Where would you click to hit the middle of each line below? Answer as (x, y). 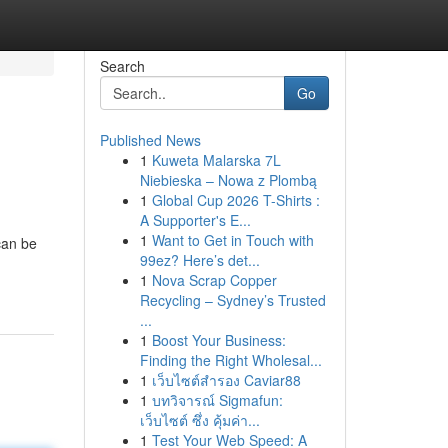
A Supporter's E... (195, 220)
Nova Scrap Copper (214, 280)
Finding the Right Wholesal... (230, 360)
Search (122, 66)
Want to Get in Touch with (232, 240)
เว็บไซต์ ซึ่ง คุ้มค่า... (199, 420)
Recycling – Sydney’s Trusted (232, 300)
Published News (150, 140)
